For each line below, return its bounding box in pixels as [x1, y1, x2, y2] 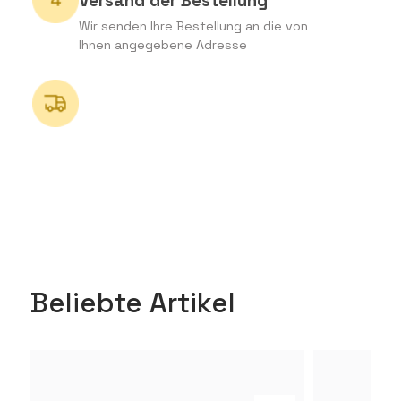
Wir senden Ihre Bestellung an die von [79, 18, 309, 35]
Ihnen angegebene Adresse [79, 37, 248, 54]
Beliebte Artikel [30, 284, 236, 320]
